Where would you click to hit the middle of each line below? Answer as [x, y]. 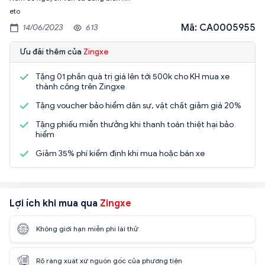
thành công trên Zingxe [80, 86]
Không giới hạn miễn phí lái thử [87, 229]
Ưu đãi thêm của [52, 51]
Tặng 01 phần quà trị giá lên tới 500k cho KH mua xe [132, 76]
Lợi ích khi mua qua [55, 203]
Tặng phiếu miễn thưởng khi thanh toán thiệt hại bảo [135, 124]
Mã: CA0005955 [218, 28]
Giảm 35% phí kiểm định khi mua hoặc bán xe [120, 153]
